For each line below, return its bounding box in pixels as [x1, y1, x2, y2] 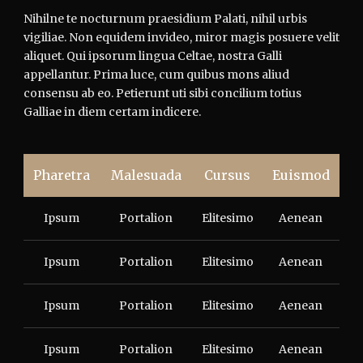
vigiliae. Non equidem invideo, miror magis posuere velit [23, 29, 340, 45]
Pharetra [32, 166, 90, 183]
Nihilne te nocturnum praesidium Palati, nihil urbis [23, 11, 307, 26]
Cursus [204, 166, 250, 183]
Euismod [271, 166, 330, 183]
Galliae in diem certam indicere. [23, 104, 201, 119]
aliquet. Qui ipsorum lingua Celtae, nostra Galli [23, 48, 282, 63]
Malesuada [110, 166, 181, 183]
